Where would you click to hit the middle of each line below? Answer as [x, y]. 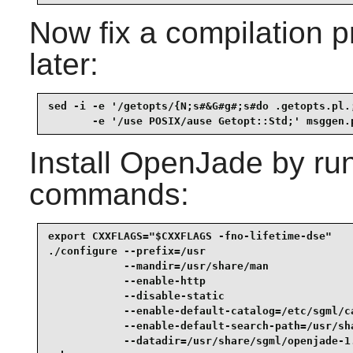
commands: [109, 194]
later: [63, 64]
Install [74, 162]
